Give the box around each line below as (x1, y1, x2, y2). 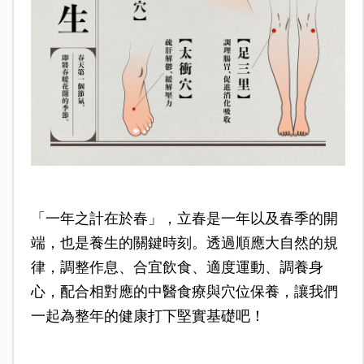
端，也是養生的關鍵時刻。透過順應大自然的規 (30, 235, 338, 252)
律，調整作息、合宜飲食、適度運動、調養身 (30, 259, 323, 276)
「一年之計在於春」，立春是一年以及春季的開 (30, 210, 338, 227)
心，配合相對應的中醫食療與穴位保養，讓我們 (30, 284, 338, 301)
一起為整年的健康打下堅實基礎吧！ (30, 308, 265, 325)
